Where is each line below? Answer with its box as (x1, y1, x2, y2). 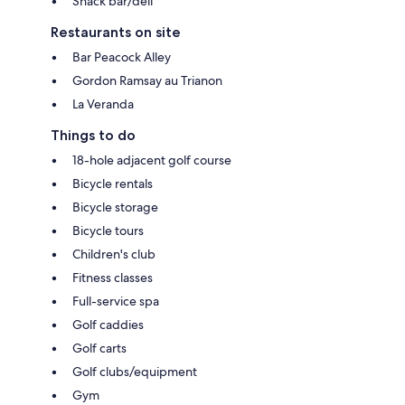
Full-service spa (72, 293, 159, 310)
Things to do (51, 127, 136, 145)
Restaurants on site (51, 24, 181, 42)
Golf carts (72, 340, 127, 357)
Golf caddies (72, 316, 144, 334)
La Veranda (72, 96, 134, 113)
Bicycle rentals (72, 175, 153, 193)
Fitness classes (72, 269, 153, 287)
